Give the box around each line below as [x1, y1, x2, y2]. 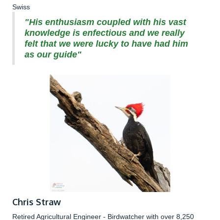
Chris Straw [12, 196, 61, 208]
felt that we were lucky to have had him [25, 39, 188, 49]
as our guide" [25, 50, 82, 60]
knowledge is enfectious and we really [25, 28, 185, 38]
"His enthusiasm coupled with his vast [25, 17, 186, 27]
